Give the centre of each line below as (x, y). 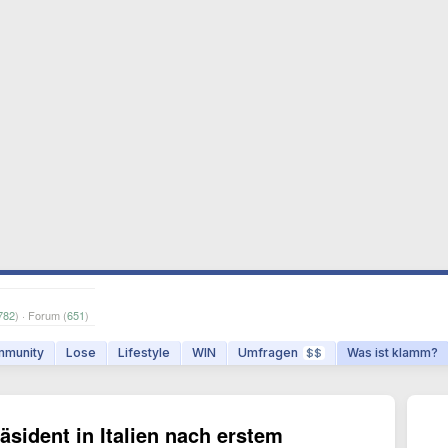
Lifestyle (144, 352)
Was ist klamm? (392, 352)
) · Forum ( (41, 315)
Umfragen (268, 352)
